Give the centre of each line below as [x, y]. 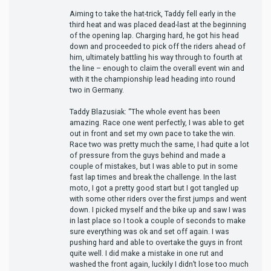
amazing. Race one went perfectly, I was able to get [157, 122]
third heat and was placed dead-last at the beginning [158, 24]
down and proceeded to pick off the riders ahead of [158, 46]
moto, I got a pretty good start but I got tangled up [154, 188]
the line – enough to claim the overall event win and [157, 68]
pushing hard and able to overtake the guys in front [156, 242]
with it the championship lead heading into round [152, 79]
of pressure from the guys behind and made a [148, 155]
